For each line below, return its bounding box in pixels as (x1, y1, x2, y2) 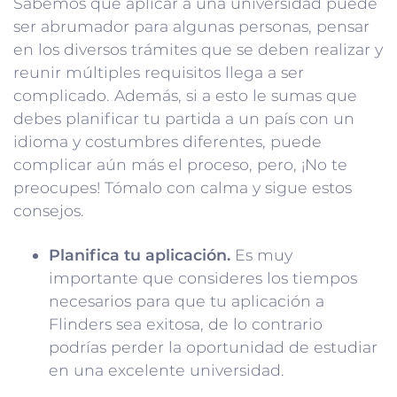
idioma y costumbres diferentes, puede (13, 131, 322, 151)
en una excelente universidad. (49, 360, 284, 379)
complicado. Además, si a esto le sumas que (13, 85, 357, 105)
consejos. (13, 200, 84, 220)
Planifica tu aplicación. (49, 245, 230, 264)
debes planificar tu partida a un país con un (13, 108, 354, 128)
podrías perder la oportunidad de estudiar (49, 337, 378, 356)
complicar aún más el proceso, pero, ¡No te (13, 154, 347, 174)
